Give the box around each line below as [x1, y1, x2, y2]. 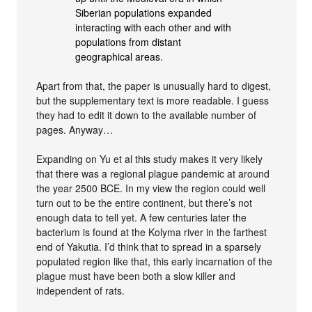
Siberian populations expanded [75, 6, 212, 20]
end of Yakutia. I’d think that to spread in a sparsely [36, 240, 262, 254]
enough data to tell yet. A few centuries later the [36, 210, 247, 225]
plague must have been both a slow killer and [36, 269, 236, 283]
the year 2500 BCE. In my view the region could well [36, 181, 266, 196]
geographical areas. [75, 49, 164, 64]
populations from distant [75, 35, 182, 49]
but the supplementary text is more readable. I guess [36, 93, 270, 108]
